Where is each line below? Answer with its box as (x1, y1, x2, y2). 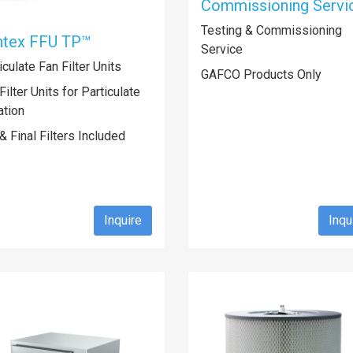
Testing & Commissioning (201, 22, 342, 38)
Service (201, 41, 243, 57)
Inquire (104, 213, 142, 228)
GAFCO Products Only (201, 66, 321, 82)
